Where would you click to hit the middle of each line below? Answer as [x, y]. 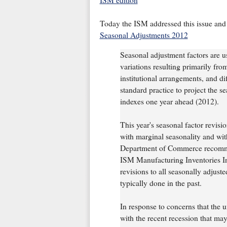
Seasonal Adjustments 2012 [144, 35]
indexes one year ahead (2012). [169, 101]
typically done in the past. [161, 183]
